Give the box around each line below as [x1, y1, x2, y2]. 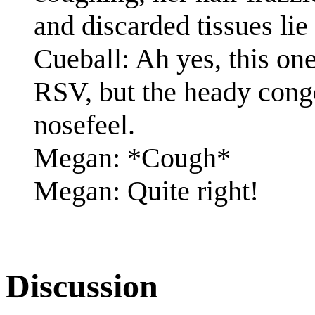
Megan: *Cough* [34, 141, 231, 174]
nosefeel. [34, 108, 135, 141]
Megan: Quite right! [34, 174, 259, 207]
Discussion [6, 266, 158, 304]
